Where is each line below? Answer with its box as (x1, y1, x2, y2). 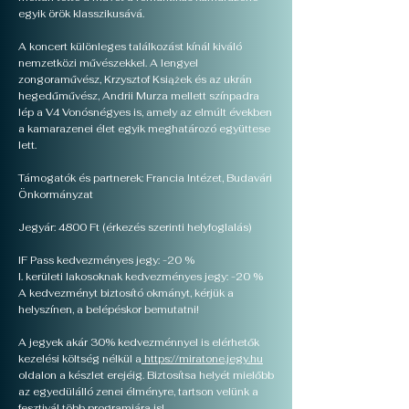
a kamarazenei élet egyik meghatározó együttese (18, 122, 270, 135)
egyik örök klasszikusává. (18, 7, 144, 20)
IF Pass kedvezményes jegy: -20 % (18, 254, 194, 267)
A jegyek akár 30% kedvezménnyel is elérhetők (18, 336, 259, 349)
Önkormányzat (18, 188, 93, 201)
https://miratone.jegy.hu (142, 352, 263, 365)
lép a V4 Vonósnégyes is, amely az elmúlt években (18, 106, 272, 119)
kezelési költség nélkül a (18, 352, 142, 365)
